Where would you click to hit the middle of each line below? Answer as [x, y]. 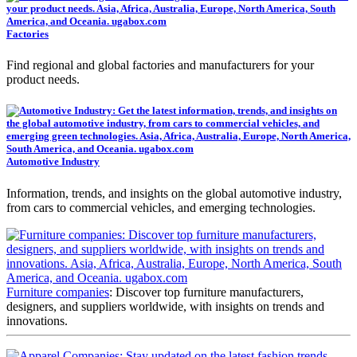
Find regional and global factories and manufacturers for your [160, 65]
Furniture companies [58, 292]
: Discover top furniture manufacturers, [206, 292]
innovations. [37, 320]
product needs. [43, 80]
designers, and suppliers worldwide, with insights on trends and [165, 306]
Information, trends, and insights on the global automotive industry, [174, 193]
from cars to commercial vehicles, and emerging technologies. [161, 207]
